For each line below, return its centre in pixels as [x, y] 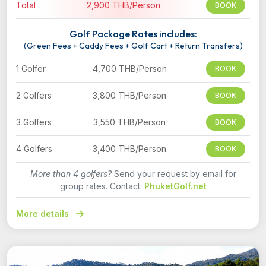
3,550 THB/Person [129, 122]
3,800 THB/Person [129, 96]
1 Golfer [31, 69]
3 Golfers [34, 122]
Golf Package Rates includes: [133, 34]
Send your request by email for [174, 174]
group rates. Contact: [102, 186]
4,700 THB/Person [129, 69]
